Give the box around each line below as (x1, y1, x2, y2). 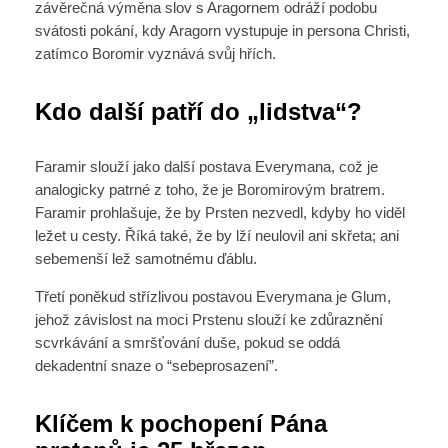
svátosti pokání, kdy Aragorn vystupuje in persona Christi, (34, 22, 410, 39)
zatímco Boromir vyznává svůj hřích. (34, 45, 276, 62)
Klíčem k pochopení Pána (34, 409, 327, 437)
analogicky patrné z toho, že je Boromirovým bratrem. (34, 182, 385, 199)
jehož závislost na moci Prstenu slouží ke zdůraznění (34, 312, 383, 328)
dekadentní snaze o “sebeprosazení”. (34, 358, 294, 374)
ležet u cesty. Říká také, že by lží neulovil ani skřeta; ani (34, 228, 399, 245)
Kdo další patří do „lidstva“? (34, 97, 362, 125)
